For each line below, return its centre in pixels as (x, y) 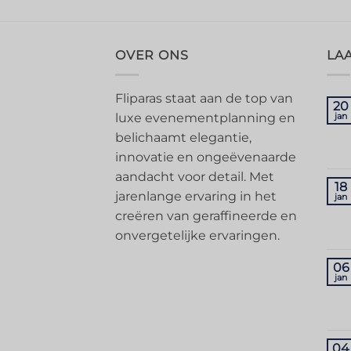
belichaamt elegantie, (183, 137)
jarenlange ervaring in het (196, 196)
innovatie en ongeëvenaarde (206, 157)
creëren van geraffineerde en (206, 215)
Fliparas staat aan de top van (204, 98)
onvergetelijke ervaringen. (197, 235)
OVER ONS (152, 56)
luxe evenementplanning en (205, 118)
